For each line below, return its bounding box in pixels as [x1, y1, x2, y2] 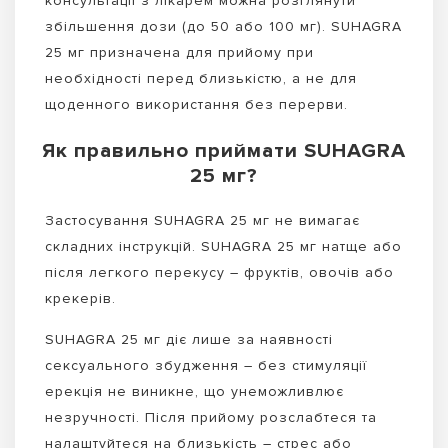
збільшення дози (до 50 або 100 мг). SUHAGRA [45, 18, 402, 36]
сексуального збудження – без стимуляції [45, 356, 367, 374]
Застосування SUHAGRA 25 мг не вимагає [45, 212, 360, 230]
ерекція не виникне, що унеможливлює [45, 382, 344, 400]
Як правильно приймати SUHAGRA [42, 138, 406, 164]
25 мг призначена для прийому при [45, 44, 314, 62]
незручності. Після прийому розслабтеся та [45, 408, 377, 426]
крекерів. [45, 290, 116, 308]
